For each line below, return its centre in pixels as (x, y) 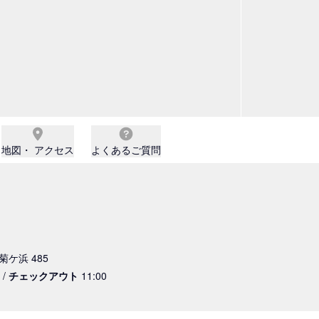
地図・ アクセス (38, 150)
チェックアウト (43, 276)
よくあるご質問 (126, 150)
